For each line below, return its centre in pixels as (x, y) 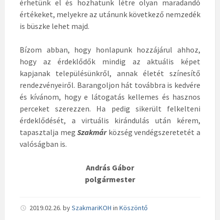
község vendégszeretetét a (154, 132)
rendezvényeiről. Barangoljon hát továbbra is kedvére (110, 85)
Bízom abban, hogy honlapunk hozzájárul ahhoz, (110, 50)
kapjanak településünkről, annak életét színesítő (110, 73)
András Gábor (110, 167)
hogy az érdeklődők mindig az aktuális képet (110, 61)
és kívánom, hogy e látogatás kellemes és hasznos (110, 97)
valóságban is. (43, 144)
